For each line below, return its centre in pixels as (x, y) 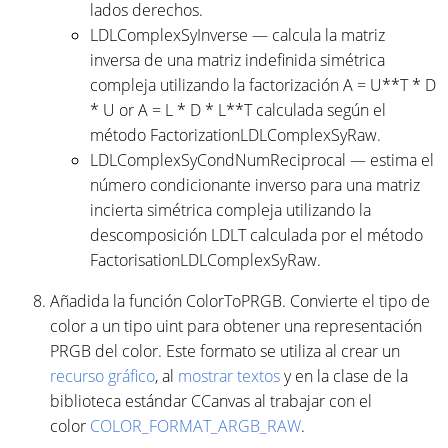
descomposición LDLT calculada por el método (256, 234)
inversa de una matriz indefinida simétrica (237, 59)
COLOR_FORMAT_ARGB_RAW (195, 425)
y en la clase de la (344, 375)
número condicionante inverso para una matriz (255, 184)
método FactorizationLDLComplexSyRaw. (235, 134)
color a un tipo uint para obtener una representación (236, 325)
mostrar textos (229, 375)
